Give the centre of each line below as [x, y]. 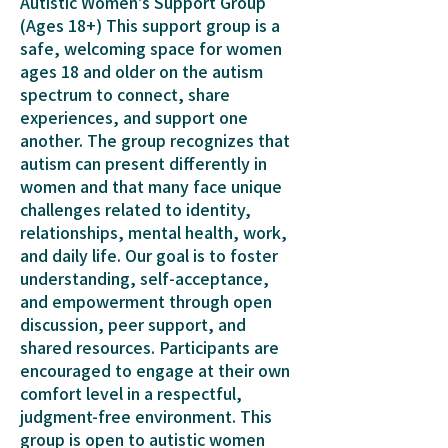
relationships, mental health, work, [153, 232]
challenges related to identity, [135, 209]
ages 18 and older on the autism [141, 71]
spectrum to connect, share [125, 94]
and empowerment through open [146, 301]
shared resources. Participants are [149, 347]
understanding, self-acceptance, [144, 278]
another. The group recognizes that [155, 140]
